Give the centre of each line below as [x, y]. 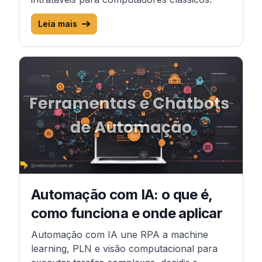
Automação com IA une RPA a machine [120, 235]
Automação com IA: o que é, [122, 194]
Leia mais [58, 24]
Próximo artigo [51, 63]
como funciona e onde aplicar [127, 213]
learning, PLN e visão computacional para [124, 249]
